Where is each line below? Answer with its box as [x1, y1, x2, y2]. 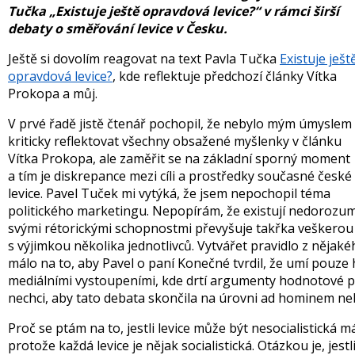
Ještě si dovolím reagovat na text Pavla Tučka [8, 50, 280, 67]
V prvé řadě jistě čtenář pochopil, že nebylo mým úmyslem [8, 115, 352, 132]
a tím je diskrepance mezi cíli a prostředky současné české [8, 167, 352, 185]
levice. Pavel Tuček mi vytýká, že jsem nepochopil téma [8, 185, 330, 202]
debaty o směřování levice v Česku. [8, 20, 227, 37]
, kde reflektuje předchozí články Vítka [113, 67, 337, 85]
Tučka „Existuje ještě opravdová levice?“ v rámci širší [8, 2, 339, 20]
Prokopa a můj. [8, 85, 97, 102]
